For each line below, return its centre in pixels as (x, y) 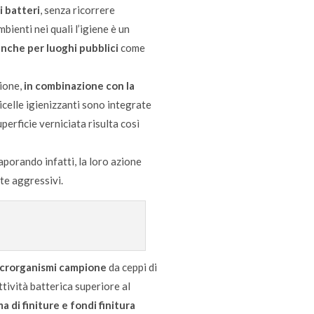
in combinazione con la (79, 85)
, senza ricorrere (77, 9)
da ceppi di (132, 267)
